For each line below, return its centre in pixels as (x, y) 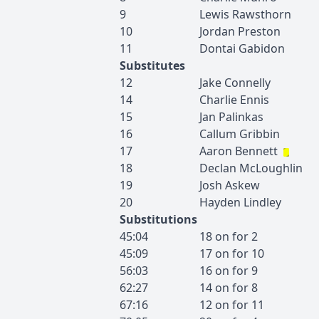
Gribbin (260, 134)
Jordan (217, 31)
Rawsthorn (262, 14)
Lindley (262, 202)
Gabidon (262, 48)
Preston (259, 31)
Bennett (256, 151)
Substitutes (152, 66)
